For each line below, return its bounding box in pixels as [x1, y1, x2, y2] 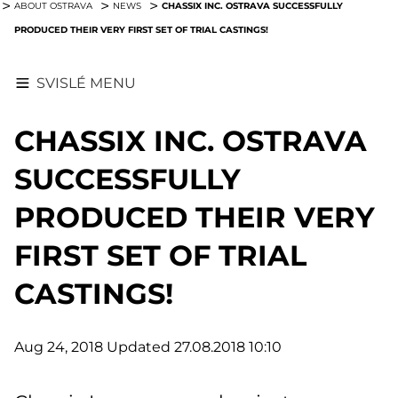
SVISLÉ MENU [36, 74, 137, 92]
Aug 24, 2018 [14, 338, 103, 355]
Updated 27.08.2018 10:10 [107, 338, 282, 355]
